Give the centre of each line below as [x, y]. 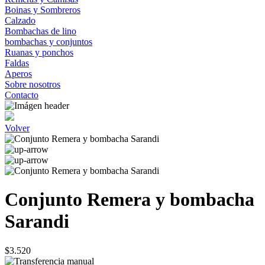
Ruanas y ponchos [39, 52]
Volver [17, 128]
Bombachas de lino [41, 31]
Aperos [18, 74]
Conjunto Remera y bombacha [130, 200]
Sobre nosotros [33, 84]
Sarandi [37, 222]
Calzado [20, 20]
